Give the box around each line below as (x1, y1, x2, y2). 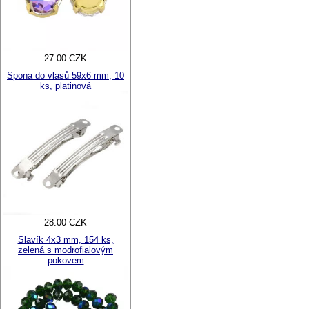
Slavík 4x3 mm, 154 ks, (17, 235, 114, 245)
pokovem (47, 255, 84, 266)
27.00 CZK (44, 53, 87, 63)
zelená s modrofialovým (18, 245, 113, 255)
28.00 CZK (44, 217, 87, 228)
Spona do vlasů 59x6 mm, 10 (7, 70, 124, 81)
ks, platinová (40, 81, 91, 91)
